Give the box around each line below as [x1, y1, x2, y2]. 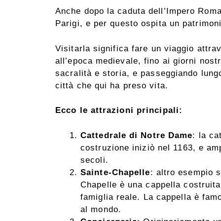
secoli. [80, 155, 109, 165]
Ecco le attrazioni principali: [55, 106, 183, 115]
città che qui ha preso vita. [55, 80, 168, 90]
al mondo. [80, 204, 121, 214]
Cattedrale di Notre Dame [80, 130, 193, 140]
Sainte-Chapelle [80, 167, 150, 177]
